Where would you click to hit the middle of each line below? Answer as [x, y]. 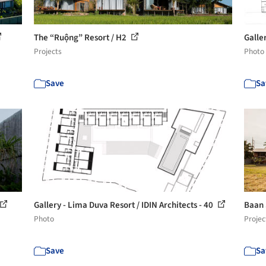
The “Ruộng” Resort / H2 [81, 37]
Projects [48, 51]
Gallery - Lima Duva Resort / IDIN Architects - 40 [125, 205]
